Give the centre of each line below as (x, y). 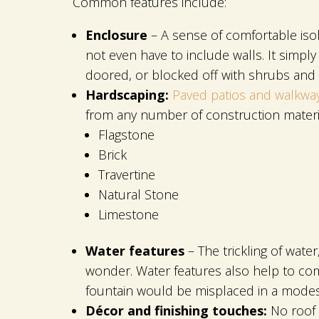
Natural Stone (138, 194)
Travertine (127, 174)
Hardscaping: (129, 94)
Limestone (129, 214)
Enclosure (116, 35)
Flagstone (126, 134)
